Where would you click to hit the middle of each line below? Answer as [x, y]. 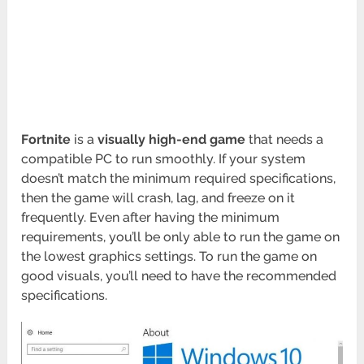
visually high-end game [170, 140]
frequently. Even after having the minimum [151, 218]
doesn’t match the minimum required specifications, [179, 179]
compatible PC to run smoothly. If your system [164, 159]
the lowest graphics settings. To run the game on [169, 257]
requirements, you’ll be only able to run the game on [181, 237]
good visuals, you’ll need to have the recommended [179, 276]
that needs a [285, 140]
